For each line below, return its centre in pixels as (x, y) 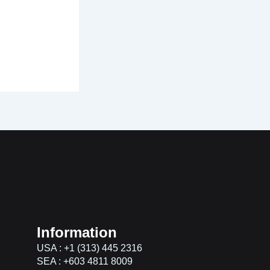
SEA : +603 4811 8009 (85, 261)
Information (77, 232)
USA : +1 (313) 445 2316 (89, 248)
